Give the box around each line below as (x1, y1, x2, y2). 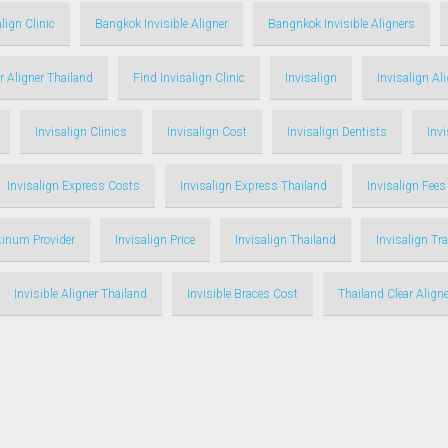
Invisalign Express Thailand (180, 179, 327, 193)
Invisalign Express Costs (7, 179, 140, 193)
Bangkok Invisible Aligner (95, 17, 228, 31)
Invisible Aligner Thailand (14, 287, 147, 301)
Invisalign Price (115, 233, 195, 247)
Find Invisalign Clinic (133, 71, 245, 85)
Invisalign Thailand (235, 233, 336, 247)
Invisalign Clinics (35, 125, 127, 139)
